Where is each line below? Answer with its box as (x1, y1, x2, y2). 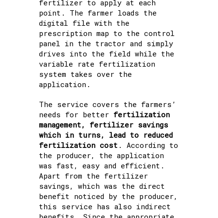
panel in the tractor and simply (39, 38, 173, 49)
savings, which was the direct (39, 181, 165, 191)
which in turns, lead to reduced (39, 130, 173, 140)
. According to (118, 140, 178, 150)
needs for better (39, 109, 113, 120)
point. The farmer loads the (39, 8, 157, 18)
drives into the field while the (39, 49, 174, 59)
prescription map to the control (39, 28, 175, 38)
